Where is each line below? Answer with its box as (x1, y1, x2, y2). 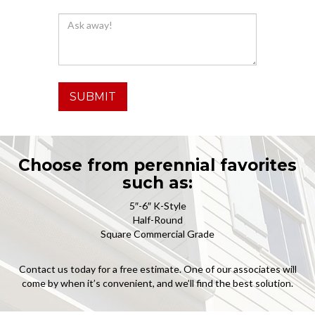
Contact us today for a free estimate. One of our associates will (18, 262, 297, 275)
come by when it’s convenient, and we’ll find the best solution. (22, 276, 293, 289)
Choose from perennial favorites (18, 155, 297, 175)
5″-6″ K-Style (129, 199, 186, 212)
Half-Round (132, 213, 183, 226)
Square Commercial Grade (101, 227, 214, 240)
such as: (122, 172, 193, 193)
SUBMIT (70, 89, 116, 103)
